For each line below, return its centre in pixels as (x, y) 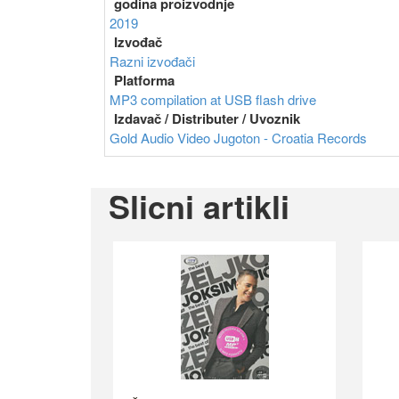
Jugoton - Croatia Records (290, 138)
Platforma (144, 81)
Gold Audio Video (162, 138)
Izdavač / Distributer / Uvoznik (207, 119)
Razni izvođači (152, 61)
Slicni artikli (199, 206)
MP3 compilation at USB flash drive (213, 100)
